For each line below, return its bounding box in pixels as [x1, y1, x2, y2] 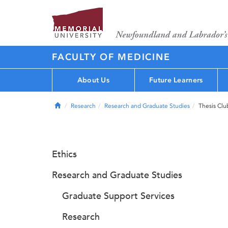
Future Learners [149, 75, 203, 84]
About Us [77, 75, 110, 84]
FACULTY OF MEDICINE [52, 51, 170, 63]
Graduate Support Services [62, 190, 175, 202]
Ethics [52, 149, 77, 160]
